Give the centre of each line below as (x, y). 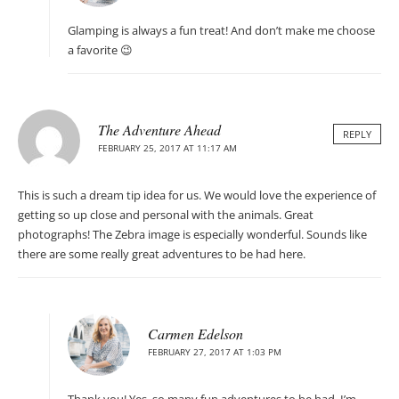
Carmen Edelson (195, 334)
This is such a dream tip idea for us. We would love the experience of (197, 195)
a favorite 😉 (100, 50)
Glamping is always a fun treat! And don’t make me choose (221, 31)
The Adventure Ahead (159, 130)
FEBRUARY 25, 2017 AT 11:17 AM (167, 148)
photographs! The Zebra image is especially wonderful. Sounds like (192, 235)
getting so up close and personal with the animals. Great (166, 215)
